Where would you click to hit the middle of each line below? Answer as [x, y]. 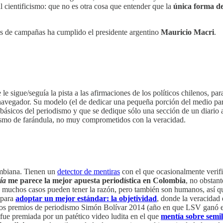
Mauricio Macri [187, 32]
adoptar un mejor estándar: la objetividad [86, 199]
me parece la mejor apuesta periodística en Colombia [96, 181]
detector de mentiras [89, 172]
